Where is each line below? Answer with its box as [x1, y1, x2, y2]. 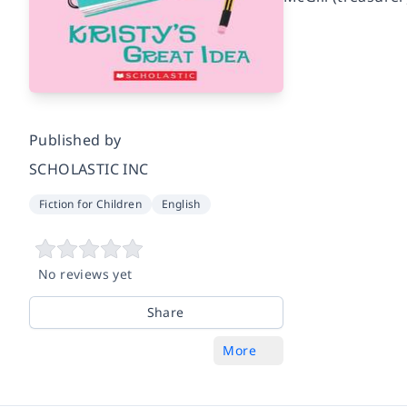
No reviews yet [38, 265, 133, 283]
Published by [29, 130, 122, 151]
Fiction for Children [39, 196, 142, 213]
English [162, 196, 201, 213]
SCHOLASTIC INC [29, 159, 149, 180]
